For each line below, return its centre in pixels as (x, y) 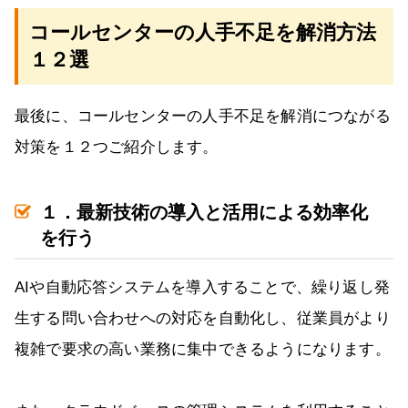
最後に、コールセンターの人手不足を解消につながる (203, 117)
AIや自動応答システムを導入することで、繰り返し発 (203, 288)
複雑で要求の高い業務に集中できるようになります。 (203, 350)
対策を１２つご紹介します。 (117, 148)
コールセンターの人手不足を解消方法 (203, 33)
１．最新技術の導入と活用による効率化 (204, 213)
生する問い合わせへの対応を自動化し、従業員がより (203, 319)
